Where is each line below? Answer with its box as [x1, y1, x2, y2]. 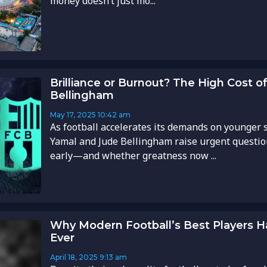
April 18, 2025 [49, 253, 98, 262]
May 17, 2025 [49, 110, 96, 120]
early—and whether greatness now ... [49, 149, 216, 163]
